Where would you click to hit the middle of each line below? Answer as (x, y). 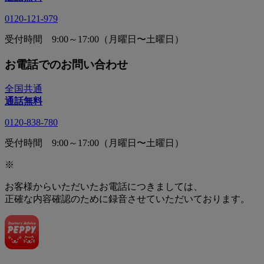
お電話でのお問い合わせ (66, 64)
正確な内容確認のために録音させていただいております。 (127, 199)
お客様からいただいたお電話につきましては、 (104, 187)
